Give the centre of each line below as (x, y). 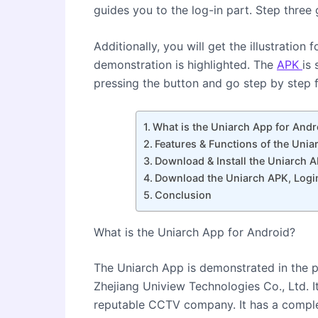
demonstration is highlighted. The (185, 65)
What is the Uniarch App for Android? (194, 232)
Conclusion (183, 194)
